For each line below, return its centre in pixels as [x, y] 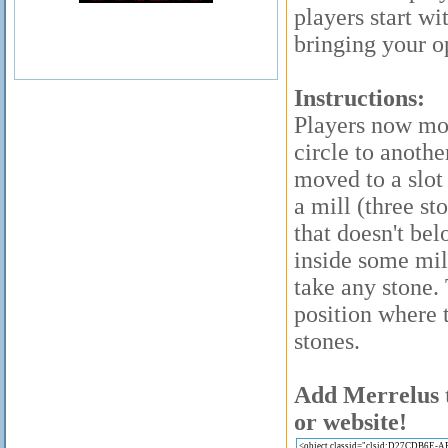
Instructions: [359, 98]
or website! [350, 422]
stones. [327, 341]
